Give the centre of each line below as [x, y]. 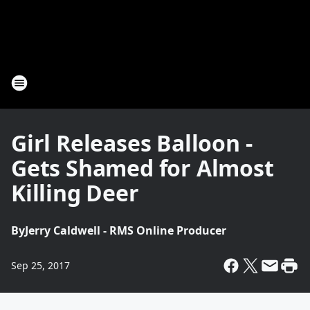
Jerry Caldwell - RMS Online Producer [126, 230]
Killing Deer [75, 193]
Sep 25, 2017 [40, 265]
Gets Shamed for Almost [143, 168]
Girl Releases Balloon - [132, 143]
